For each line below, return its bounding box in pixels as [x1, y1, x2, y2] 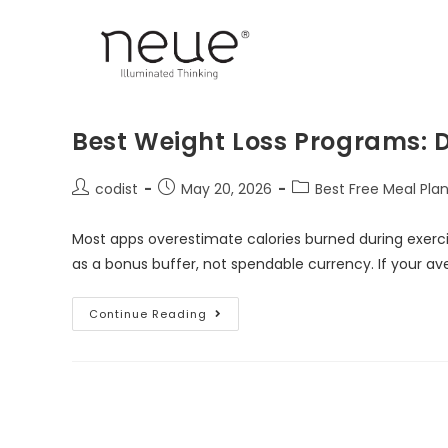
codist [95, 179, 138, 199]
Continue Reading [89, 306, 207, 322]
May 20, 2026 [181, 179, 272, 199]
